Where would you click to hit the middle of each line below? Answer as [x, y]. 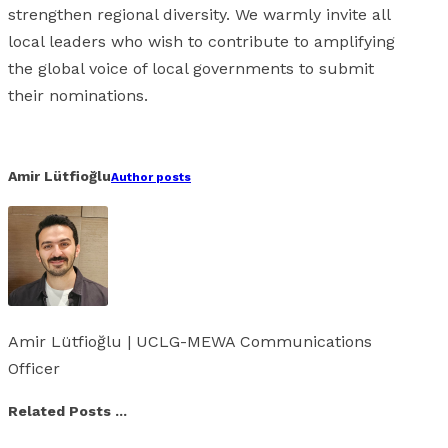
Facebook [41, 135]
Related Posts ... [67, 411]
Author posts [151, 177]
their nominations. [78, 95]
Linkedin [191, 135]
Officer [34, 368]
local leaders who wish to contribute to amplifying [201, 41]
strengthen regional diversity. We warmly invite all [199, 14]
